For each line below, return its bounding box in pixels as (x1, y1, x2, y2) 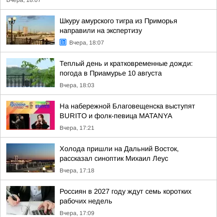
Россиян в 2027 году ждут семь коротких (60, 187, 191, 195)
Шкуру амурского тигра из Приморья (60, 17, 177, 25)
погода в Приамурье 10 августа (60, 69, 162, 77)
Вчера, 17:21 (60, 124, 94, 131)
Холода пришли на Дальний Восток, (60, 145, 179, 153)
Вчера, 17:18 (60, 167, 94, 174)
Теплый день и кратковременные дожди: (60, 60, 193, 67)
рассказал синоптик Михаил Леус (60, 155, 168, 162)
